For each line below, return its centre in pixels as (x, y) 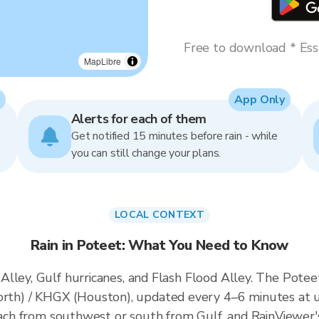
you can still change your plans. (146, 153)
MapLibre (103, 61)
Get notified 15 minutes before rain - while (175, 136)
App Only (260, 100)
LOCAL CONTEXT (159, 215)
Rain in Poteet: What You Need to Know (159, 245)
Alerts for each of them (139, 119)
